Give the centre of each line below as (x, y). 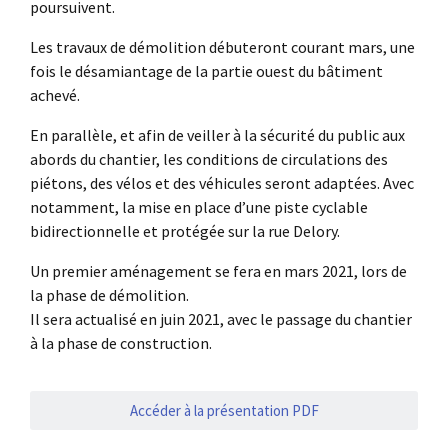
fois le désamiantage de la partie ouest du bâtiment (206, 71)
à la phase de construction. (121, 343)
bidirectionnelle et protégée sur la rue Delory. (185, 231)
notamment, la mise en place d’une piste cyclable (199, 207)
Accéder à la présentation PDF (224, 411)
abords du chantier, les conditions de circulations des (209, 159)
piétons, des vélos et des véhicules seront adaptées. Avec (222, 183)
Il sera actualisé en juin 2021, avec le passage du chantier (221, 319)
